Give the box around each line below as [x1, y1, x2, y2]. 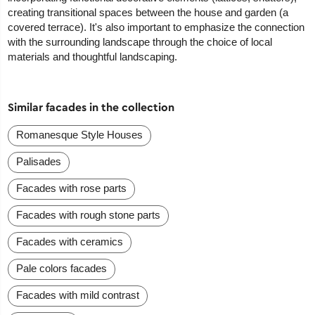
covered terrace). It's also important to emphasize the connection [8, 21, 305, 34]
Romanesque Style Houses [16, 129, 143, 141]
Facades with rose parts [16, 182, 127, 195]
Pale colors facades [16, 262, 108, 275]
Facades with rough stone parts [16, 209, 161, 221]
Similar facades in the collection [8, 100, 175, 115]
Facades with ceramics [16, 236, 124, 248]
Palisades [16, 155, 62, 168]
